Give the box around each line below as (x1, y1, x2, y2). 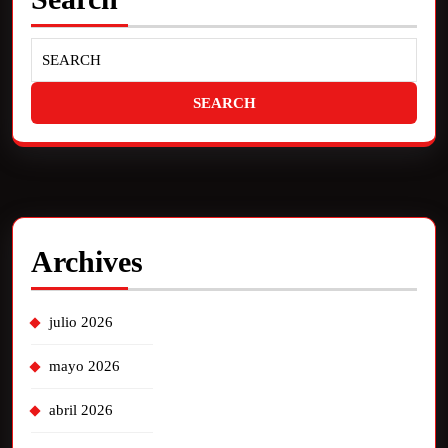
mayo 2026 (49, 357, 120, 374)
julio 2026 (49, 313, 113, 330)
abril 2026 (49, 401, 113, 418)
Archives (31, 244, 143, 278)
